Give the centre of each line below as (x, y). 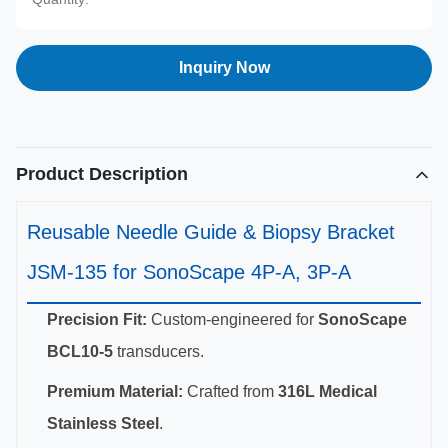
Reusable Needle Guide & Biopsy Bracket (211, 232)
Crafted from (230, 391)
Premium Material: (115, 391)
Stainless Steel (103, 423)
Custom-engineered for (232, 319)
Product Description (102, 174)
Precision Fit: (97, 319)
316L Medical (327, 391)
